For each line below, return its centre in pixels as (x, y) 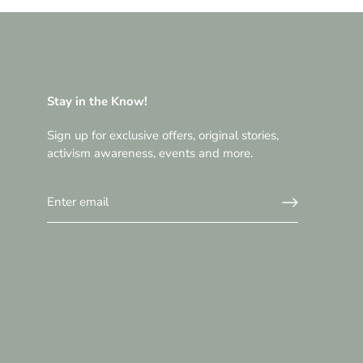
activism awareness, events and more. (150, 154)
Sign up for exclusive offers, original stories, (163, 136)
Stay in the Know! (97, 102)
